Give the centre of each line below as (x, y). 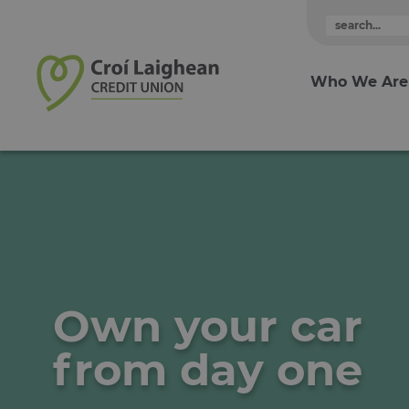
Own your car (208, 326)
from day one (208, 370)
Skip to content (79, 37)
